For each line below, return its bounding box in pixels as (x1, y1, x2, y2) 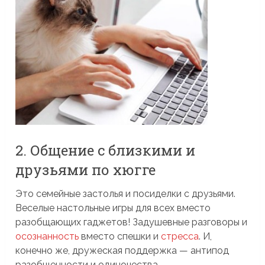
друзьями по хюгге (15, 160, 156, 179)
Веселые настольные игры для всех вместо (15, 202, 211, 214)
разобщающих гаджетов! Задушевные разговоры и (15, 216, 248, 228)
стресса (161, 230, 199, 242)
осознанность (15, 230, 79, 242)
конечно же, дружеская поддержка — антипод (15, 244, 230, 256)
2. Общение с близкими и (15, 140, 196, 160)
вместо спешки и (79, 230, 161, 242)
